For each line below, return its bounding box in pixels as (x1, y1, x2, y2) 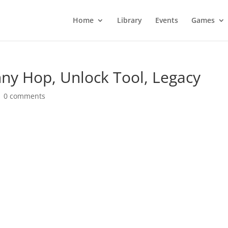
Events (155, 15, 178, 25)
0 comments (4, 91, 46, 101)
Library (117, 15, 142, 25)
